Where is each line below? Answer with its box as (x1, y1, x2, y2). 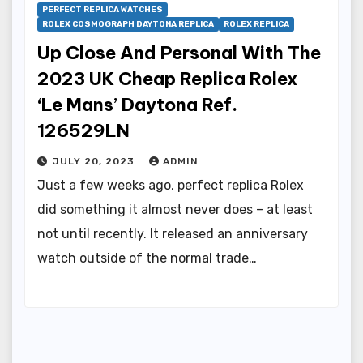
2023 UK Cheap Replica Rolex (37, 66, 297, 90)
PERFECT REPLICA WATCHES (42, 4, 163, 15)
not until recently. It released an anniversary (37, 225, 308, 241)
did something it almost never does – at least (37, 201, 313, 217)
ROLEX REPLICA (224, 19, 289, 29)
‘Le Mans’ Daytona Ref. (37, 92, 237, 116)
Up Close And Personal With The (37, 41, 321, 64)
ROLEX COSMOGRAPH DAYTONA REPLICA (42, 19, 214, 29)
